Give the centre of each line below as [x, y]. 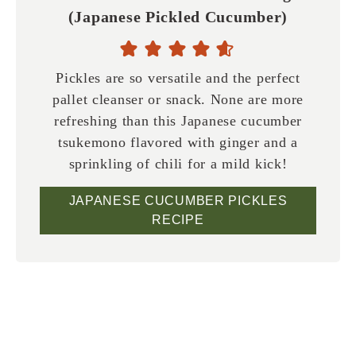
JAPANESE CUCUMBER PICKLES [178, 201]
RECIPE [178, 220]
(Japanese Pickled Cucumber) [178, 17]
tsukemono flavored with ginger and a [178, 143]
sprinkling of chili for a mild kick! [178, 164]
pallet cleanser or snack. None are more [178, 100]
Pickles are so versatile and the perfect [178, 78]
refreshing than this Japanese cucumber [178, 121]
